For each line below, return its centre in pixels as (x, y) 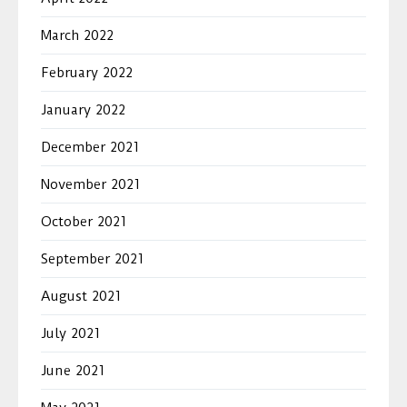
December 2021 (90, 147)
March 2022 (77, 35)
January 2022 (83, 109)
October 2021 (84, 221)
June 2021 (73, 370)
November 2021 (90, 184)
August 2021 (81, 296)
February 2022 (87, 72)
